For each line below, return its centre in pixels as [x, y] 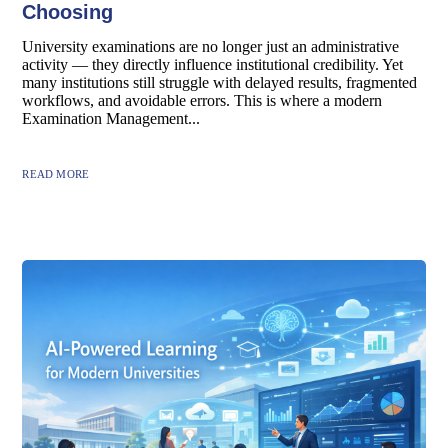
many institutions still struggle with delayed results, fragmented [220, 82]
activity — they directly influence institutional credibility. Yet [213, 64]
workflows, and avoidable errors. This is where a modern [202, 100]
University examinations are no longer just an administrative [211, 46]
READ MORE [56, 173]
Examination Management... [111, 118]
